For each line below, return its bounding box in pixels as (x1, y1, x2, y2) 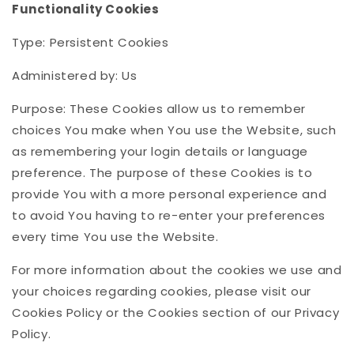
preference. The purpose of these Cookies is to (12, 164, 313, 182)
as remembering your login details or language (12, 143, 309, 160)
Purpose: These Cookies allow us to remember (12, 100, 306, 118)
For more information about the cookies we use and (12, 262, 342, 279)
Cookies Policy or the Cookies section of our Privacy (12, 304, 340, 322)
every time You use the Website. (12, 228, 219, 246)
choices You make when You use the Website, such (12, 122, 337, 139)
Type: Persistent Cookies (12, 34, 169, 51)
